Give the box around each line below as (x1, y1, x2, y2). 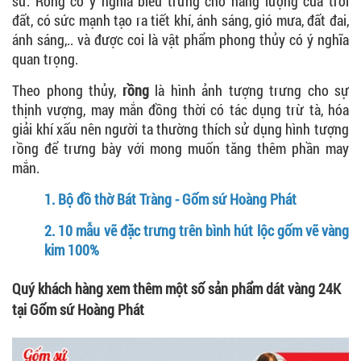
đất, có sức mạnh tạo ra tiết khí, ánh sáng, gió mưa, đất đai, (12, 10, 349, 30)
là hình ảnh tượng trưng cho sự (148, 80, 349, 100)
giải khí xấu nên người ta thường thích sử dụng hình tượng (12, 118, 349, 139)
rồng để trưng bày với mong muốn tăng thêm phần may (12, 138, 349, 158)
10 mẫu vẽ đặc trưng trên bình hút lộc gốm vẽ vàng (58, 220, 350, 240)
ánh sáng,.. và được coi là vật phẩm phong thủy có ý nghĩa (12, 29, 349, 49)
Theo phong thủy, (12, 80, 116, 100)
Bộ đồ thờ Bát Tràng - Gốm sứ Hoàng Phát (58, 189, 297, 209)
